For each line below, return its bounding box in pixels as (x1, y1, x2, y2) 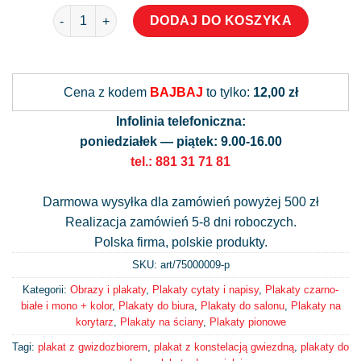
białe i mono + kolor (20, 299, 112, 312)
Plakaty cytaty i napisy (152, 283, 259, 296)
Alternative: (180, 59, 244, 73)
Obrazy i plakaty (70, 283, 146, 296)
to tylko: (202, 85, 253, 99)
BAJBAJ (149, 85, 203, 99)
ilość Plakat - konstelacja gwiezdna (52, 6, 246, 19)
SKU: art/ (131, 258, 176, 271)
